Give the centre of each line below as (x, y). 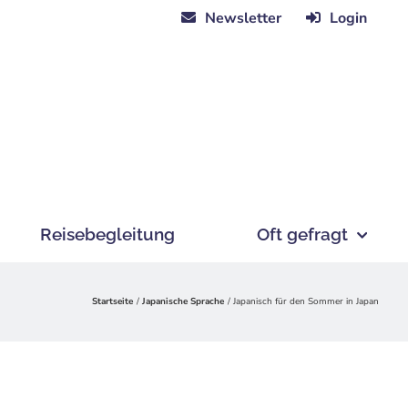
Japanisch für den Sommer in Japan (306, 301)
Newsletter (243, 18)
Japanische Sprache (183, 301)
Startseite (112, 301)
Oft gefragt (302, 234)
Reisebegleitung (107, 234)
